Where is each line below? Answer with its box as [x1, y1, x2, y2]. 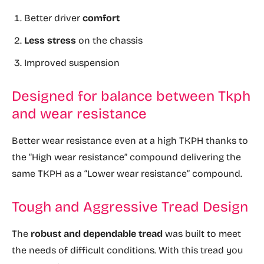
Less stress [24, 35, 76, 47]
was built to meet [163, 228, 241, 240]
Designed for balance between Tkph [12, 88, 250, 105]
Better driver [24, 12, 82, 24]
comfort [82, 12, 120, 24]
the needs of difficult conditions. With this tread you [12, 245, 243, 256]
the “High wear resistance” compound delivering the [12, 151, 241, 163]
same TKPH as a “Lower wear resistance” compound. [12, 168, 242, 180]
